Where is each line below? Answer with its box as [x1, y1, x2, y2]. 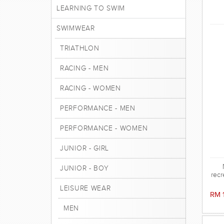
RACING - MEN [60, 64, 109, 72]
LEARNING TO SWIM [56, 4, 125, 12]
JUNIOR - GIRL [60, 144, 109, 152]
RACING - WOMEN [60, 84, 121, 92]
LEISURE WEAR [60, 184, 111, 192]
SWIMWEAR [56, 24, 95, 32]
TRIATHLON [60, 44, 99, 52]
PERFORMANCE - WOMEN [60, 124, 148, 132]
